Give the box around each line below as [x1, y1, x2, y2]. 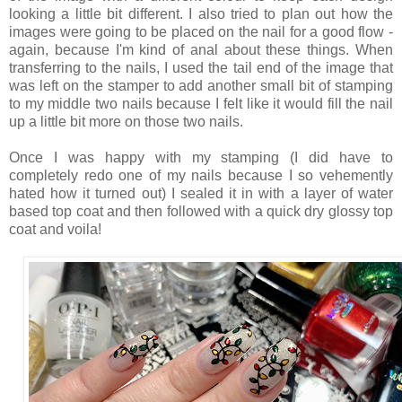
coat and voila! [9, 221, 101, 237]
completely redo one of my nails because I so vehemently [9, 167, 393, 183]
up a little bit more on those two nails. [9, 113, 247, 129]
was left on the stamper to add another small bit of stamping [9, 77, 393, 93]
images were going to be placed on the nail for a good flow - [9, 23, 393, 39]
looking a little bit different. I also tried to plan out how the [9, 5, 393, 22]
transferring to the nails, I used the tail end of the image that [9, 59, 393, 75]
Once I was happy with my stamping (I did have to [9, 149, 393, 165]
